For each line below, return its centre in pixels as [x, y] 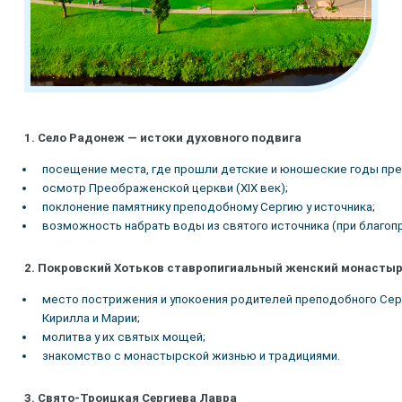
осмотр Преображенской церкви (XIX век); [165, 188]
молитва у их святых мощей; [123, 336]
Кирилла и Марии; [91, 318]
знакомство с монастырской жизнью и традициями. [191, 355]
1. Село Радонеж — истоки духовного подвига [162, 138]
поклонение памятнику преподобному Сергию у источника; [208, 206]
